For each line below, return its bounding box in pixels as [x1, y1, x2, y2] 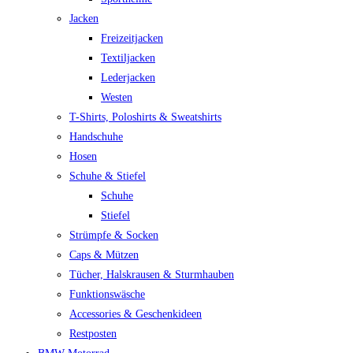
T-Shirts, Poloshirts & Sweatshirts [69, 111, 221, 123]
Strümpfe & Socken [69, 229, 158, 241]
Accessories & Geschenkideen [69, 308, 202, 320]
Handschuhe [69, 131, 123, 143]
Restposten [69, 328, 117, 340]
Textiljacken [101, 52, 155, 64]
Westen [101, 91, 132, 103]
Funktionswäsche [69, 288, 145, 300]
